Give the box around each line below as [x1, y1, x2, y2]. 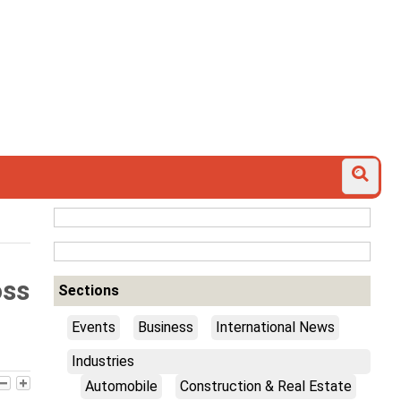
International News [215, 318, 335, 336]
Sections [57, 282, 119, 299]
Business [137, 318, 193, 336]
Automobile [84, 377, 158, 395]
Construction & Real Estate [179, 377, 352, 395]
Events [71, 318, 115, 336]
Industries [71, 352, 134, 370]
